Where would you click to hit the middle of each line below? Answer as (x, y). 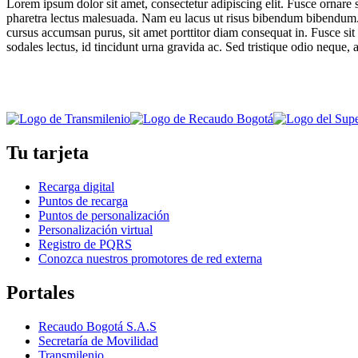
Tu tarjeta (48, 153)
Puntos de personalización (104, 216)
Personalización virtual (95, 230)
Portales (40, 293)
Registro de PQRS (85, 245)
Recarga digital (76, 187)
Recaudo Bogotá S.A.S (97, 326)
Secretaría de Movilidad (98, 340)
